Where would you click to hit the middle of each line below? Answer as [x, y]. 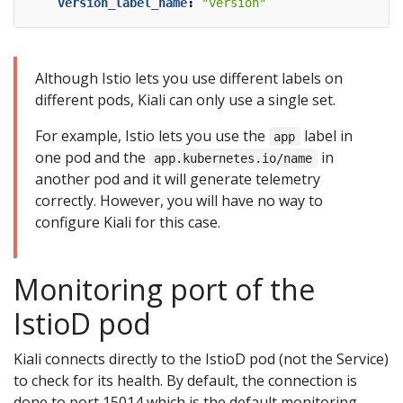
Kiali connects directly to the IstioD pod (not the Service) [201, 358]
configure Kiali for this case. [128, 222]
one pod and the [92, 157]
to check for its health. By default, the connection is [185, 380]
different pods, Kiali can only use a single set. [185, 99]
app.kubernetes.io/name [233, 158]
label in [326, 135]
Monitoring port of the [164, 289]
